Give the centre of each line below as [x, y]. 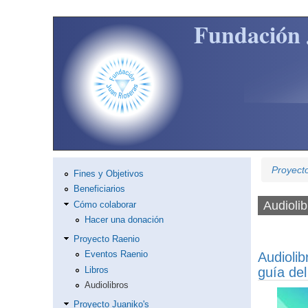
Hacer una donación [124, 220]
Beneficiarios [99, 189]
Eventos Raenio [116, 255]
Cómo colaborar [104, 205]
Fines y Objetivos [108, 174]
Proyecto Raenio [106, 239]
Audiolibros [106, 286]
